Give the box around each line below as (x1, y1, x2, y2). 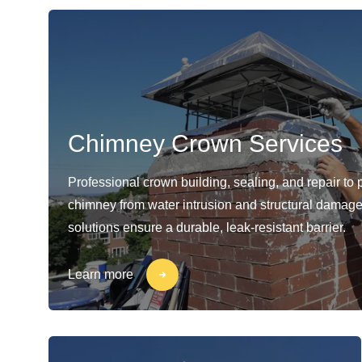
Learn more (68, 267, 133, 281)
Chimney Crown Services (68, 130, 343, 157)
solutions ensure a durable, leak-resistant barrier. (68, 221, 346, 234)
